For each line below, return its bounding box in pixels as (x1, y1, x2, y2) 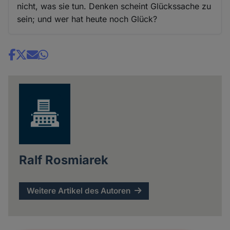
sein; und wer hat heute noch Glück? (17, 13, 158, 24)
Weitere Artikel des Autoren (27, 186, 131, 196)
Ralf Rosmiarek (18, 152, 108, 168)
